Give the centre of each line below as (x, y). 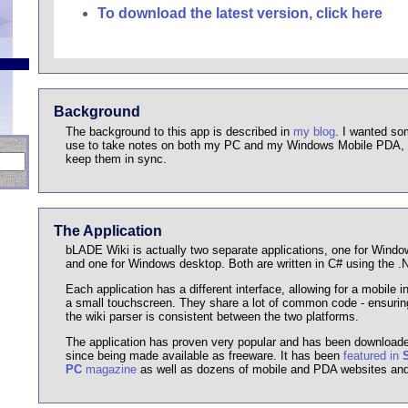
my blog (314, 131)
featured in (372, 355)
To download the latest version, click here (240, 13)
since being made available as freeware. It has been (204, 355)
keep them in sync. (116, 158)
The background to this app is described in (179, 131)
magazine (109, 369)
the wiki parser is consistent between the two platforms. (212, 317)
